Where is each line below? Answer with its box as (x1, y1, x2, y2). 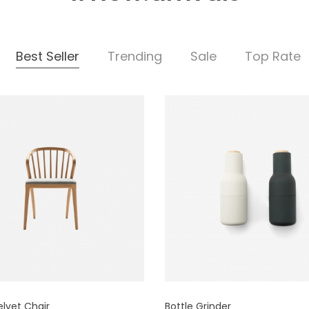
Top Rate (244, 48, 301, 65)
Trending (107, 48, 162, 65)
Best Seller (15, 48, 79, 65)
